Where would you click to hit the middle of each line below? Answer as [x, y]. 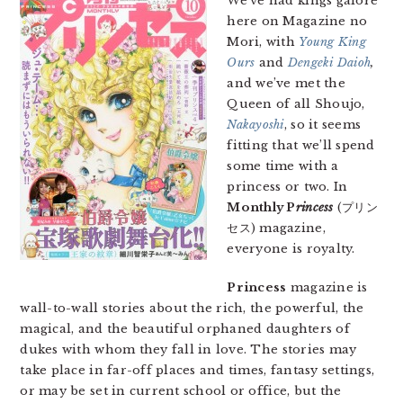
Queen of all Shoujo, [296, 104]
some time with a [283, 166]
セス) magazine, [276, 228]
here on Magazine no [297, 21]
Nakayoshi [255, 125]
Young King [332, 42]
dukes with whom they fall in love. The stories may [188, 349]
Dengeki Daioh [329, 63]
